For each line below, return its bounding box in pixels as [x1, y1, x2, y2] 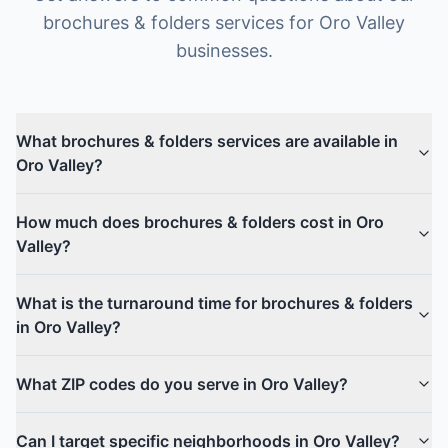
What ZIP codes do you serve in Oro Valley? [16, 374, 348, 394]
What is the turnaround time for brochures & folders [16, 293, 413, 313]
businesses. [175, 40, 273, 61]
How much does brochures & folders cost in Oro [16, 212, 384, 232]
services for [210, 12, 319, 33]
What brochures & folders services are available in [16, 131, 398, 151]
